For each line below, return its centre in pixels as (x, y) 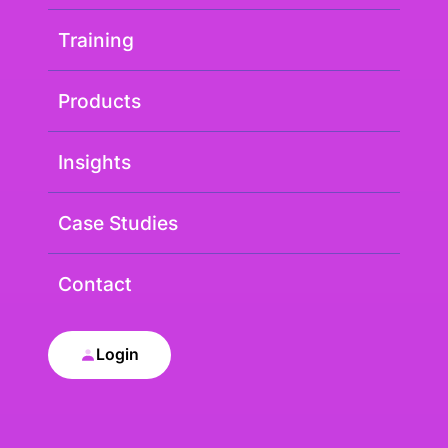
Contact (95, 283)
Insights (94, 161)
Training (96, 39)
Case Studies (118, 222)
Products (99, 100)
